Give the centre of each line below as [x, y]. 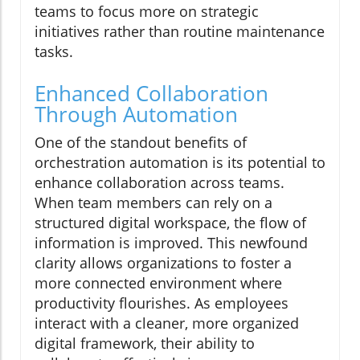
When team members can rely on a [153, 203]
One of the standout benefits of [141, 143]
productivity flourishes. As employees [162, 303]
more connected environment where [158, 283]
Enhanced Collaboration [151, 94]
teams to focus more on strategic [147, 12]
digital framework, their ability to [145, 344]
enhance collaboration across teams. [160, 183]
